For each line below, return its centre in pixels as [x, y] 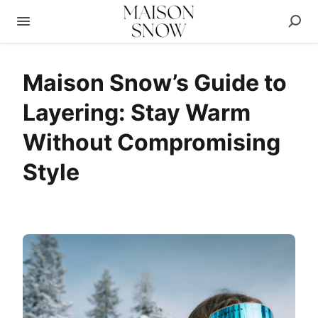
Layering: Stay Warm [137, 113]
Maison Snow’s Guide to [155, 83]
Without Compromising [152, 142]
